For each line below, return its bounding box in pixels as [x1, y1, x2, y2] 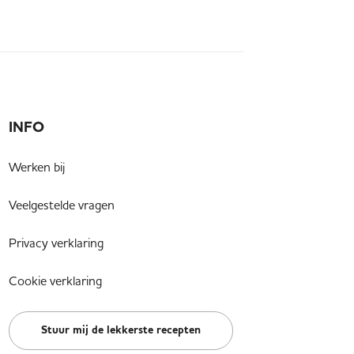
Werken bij [9, 159, 66, 175]
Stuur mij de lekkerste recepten [41, 325, 201, 336]
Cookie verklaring [9, 273, 103, 288]
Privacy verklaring [9, 235, 104, 250]
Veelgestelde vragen [9, 197, 115, 213]
